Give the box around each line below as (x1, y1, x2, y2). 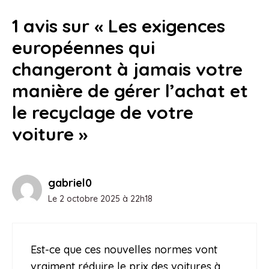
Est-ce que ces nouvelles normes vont (31, 242, 217, 256)
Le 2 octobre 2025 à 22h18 (48, 193, 153, 204)
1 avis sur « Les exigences (12, 14, 225, 37)
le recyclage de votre (12, 100, 193, 124)
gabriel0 (48, 175, 92, 190)
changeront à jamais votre (12, 57, 243, 80)
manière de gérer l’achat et (12, 79, 248, 102)
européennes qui (12, 35, 155, 59)
